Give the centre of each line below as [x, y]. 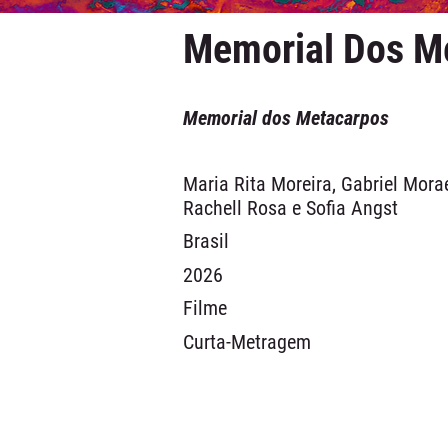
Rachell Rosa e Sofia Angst [290, 208]
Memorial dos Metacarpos [286, 118]
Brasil [206, 241]
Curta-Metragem [247, 342]
